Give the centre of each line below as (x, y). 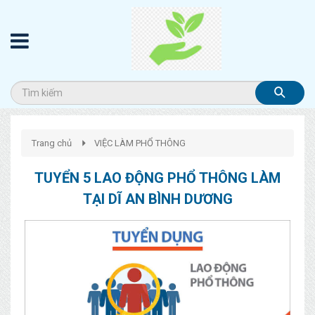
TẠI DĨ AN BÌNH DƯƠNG (157, 199)
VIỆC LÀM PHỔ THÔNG (140, 143)
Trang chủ (52, 143)
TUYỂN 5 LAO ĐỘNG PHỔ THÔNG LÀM (157, 178)
